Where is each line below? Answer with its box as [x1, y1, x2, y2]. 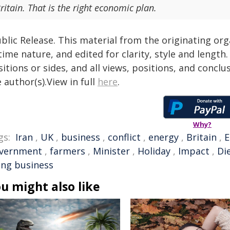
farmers [50, 145, 85, 157]
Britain [186, 131, 217, 143]
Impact [178, 145, 209, 157]
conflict [108, 131, 141, 143]
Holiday [138, 145, 170, 157]
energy [148, 131, 179, 143]
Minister [93, 145, 130, 157]
